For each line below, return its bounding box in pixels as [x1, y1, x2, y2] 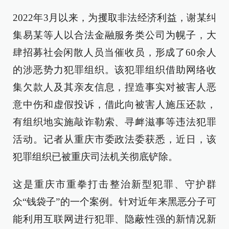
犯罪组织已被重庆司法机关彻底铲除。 [13, 151, 178, 162]
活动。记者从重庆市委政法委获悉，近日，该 [13, 134, 216, 145]
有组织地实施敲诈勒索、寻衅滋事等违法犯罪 [13, 117, 216, 127]
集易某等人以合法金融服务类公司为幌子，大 [13, 30, 216, 40]
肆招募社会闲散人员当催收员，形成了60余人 [13, 47, 216, 58]
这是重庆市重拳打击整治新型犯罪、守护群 [13, 179, 216, 190]
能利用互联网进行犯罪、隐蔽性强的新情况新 [13, 214, 216, 224]
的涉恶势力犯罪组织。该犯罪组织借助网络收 [13, 64, 216, 75]
